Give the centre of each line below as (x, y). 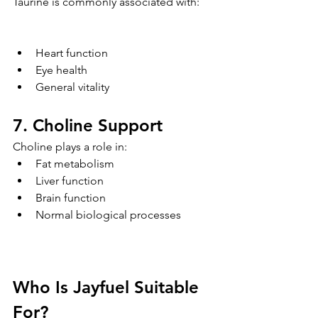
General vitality (72, 87)
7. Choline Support (88, 125)
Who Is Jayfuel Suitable (108, 287)
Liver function (70, 180)
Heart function (72, 53)
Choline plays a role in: (70, 146)
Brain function (71, 197)
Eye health (61, 70)
